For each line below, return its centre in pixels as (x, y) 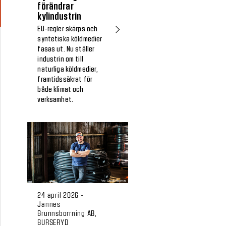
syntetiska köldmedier (70, 39)
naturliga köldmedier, (68, 69)
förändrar (55, 6)
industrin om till (60, 59)
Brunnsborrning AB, (67, 213)
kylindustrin (60, 16)
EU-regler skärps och (68, 29)
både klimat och (61, 90)
